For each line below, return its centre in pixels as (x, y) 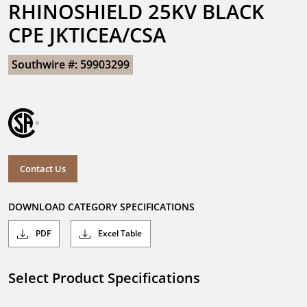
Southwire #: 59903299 (71, 64)
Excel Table (119, 234)
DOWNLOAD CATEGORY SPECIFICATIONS (101, 207)
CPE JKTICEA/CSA (87, 35)
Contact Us (43, 168)
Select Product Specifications (104, 278)
